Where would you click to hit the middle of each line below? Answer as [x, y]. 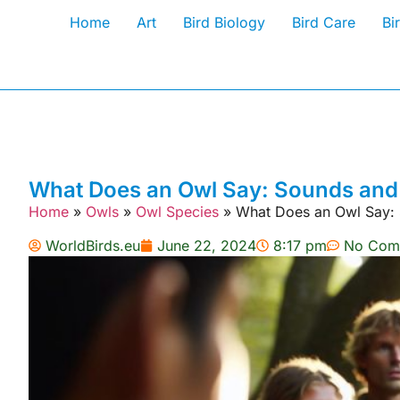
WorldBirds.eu [93, 246]
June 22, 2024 [207, 246]
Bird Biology [224, 22]
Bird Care [323, 22]
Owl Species [177, 212]
